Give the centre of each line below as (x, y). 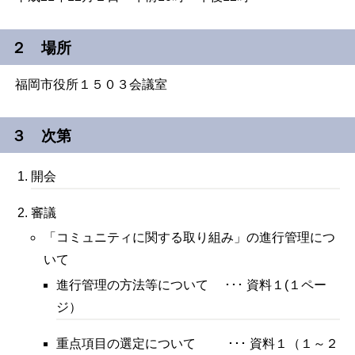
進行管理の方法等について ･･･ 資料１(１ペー (191, 285)
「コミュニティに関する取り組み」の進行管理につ (190, 238)
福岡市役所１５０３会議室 (92, 85)
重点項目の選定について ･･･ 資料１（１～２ (197, 344)
